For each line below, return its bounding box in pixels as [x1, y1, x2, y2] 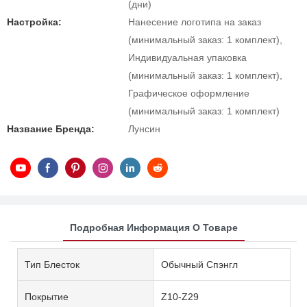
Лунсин [128, 123, 160, 134]
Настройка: [7, 16, 62, 27]
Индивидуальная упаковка [128, 52, 247, 63]
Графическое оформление [128, 88, 249, 99]
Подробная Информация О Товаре [69, 221, 238, 233]
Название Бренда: [7, 123, 95, 134]
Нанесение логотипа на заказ [128, 16, 261, 27]
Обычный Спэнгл [160, 258, 238, 270]
